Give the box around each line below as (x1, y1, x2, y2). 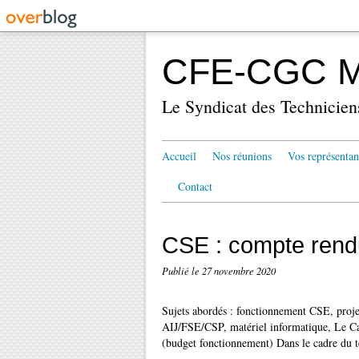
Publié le (162, 264, 202, 277)
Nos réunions (212, 148, 272, 163)
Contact (178, 179, 212, 194)
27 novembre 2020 (202, 264, 276, 277)
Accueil (162, 148, 196, 163)
